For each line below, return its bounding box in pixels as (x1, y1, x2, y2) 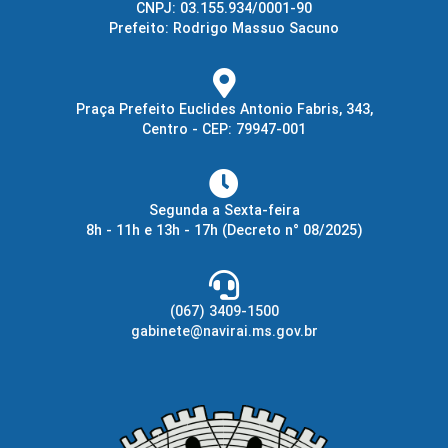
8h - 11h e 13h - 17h (85, 221, 222, 238)
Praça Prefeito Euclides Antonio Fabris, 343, (75, 100, 373, 117)
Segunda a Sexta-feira (148, 201, 300, 218)
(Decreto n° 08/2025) (221, 221, 363, 238)
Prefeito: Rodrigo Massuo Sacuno (109, 19, 339, 36)
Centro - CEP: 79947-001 (142, 120, 306, 137)
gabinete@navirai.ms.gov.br (130, 322, 318, 339)
